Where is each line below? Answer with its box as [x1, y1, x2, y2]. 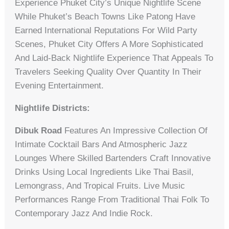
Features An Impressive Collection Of [62, 125, 208, 135]
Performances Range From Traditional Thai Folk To [15, 194, 210, 204]
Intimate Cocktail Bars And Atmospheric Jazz [15, 139, 188, 149]
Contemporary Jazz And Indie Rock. [15, 208, 153, 218]
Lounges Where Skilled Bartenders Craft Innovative [15, 153, 211, 163]
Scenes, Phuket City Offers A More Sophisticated [15, 39, 203, 49]
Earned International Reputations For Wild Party [15, 25, 198, 35]
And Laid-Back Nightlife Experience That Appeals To [15, 53, 214, 63]
